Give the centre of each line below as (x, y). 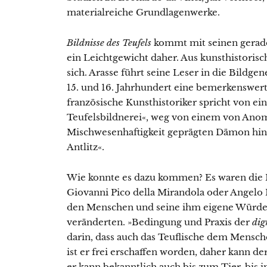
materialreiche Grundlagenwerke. (143, 13)
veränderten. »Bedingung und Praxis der (159, 222)
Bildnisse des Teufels (110, 43)
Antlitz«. (86, 147)
